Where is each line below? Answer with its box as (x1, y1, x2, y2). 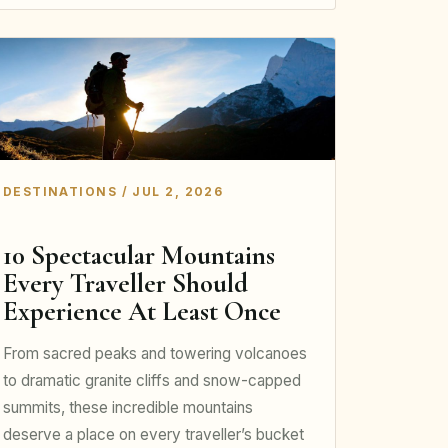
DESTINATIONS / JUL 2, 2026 (2, 184, 224, 200)
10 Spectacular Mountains (2, 239, 275, 273)
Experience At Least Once (2, 295, 281, 329)
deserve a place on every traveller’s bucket (2, 424, 304, 444)
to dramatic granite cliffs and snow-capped (2, 370, 301, 390)
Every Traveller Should (2, 267, 248, 301)
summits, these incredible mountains (2, 397, 253, 417)
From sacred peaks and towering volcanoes (2, 343, 307, 363)
